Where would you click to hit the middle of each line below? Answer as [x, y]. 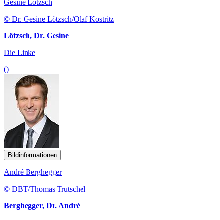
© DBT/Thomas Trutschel [45, 189]
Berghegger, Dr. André [42, 205]
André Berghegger [33, 172]
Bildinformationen [32, 155]
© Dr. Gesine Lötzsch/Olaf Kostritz [59, 19]
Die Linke [20, 52]
